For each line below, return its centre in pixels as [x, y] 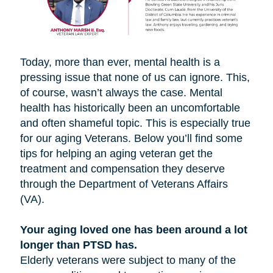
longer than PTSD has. [78, 245]
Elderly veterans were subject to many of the [128, 261]
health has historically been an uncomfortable [130, 108]
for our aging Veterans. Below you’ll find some [131, 139]
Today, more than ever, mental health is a [120, 62]
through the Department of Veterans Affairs [124, 184]
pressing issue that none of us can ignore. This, [135, 78]
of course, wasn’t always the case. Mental [121, 93]
